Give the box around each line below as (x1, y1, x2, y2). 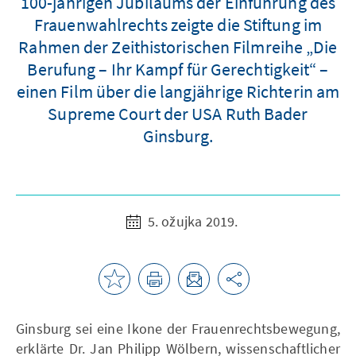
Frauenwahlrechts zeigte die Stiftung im (34, 13, 322, 36)
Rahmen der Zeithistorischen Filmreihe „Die (18, 35, 338, 58)
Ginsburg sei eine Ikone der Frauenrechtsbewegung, (16, 319, 340, 338)
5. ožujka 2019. (144, 211, 238, 230)
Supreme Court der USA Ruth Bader (48, 102, 308, 125)
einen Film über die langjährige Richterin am (16, 79, 340, 103)
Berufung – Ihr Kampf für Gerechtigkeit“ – (27, 57, 329, 80)
